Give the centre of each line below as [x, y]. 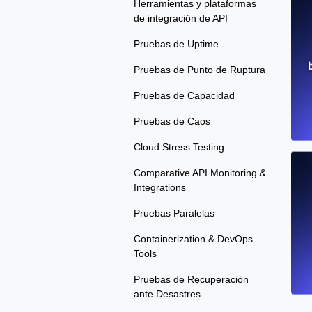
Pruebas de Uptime [176, 44]
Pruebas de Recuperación [191, 280]
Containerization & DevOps [193, 239]
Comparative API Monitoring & [200, 173]
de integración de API [181, 18]
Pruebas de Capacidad [184, 96]
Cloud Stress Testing [179, 147]
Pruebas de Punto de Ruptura [200, 70]
